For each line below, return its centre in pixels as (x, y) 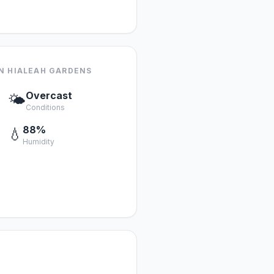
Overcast (49, 95)
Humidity (39, 142)
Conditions (45, 107)
